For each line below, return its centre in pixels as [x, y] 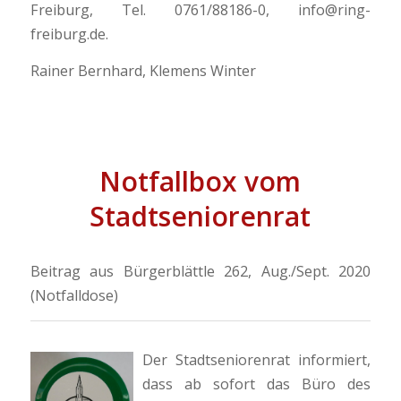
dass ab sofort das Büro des [256, 384]
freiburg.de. [69, 34]
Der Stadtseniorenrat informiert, [256, 360]
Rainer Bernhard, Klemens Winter [143, 70]
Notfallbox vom [200, 181]
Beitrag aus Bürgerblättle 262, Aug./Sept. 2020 [200, 272]
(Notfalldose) [74, 296]
